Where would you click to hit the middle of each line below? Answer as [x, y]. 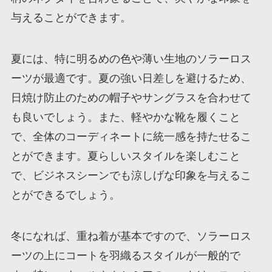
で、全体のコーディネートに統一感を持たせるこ [131, 137]
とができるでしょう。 [65, 195]
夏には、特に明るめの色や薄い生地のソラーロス [131, 59]
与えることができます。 [71, 18]
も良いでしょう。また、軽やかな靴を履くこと [125, 117]
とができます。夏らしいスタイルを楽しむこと [125, 156]
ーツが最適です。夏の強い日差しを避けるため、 [131, 79]
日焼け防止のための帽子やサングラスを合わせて [131, 98]
